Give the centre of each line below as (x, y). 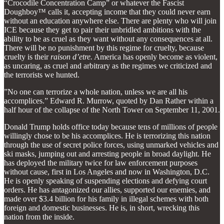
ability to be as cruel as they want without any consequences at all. (108, 38)
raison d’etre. (71, 56)
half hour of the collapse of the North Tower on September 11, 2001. (112, 109)
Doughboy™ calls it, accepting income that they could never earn (107, 11)
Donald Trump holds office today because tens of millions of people (111, 126)
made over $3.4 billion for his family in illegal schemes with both (106, 198)
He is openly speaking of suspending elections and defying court (105, 180)
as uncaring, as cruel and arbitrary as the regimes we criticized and (108, 65)
